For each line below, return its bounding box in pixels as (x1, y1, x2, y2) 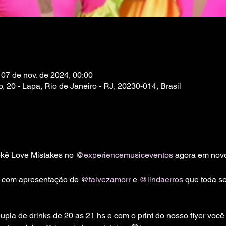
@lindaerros (139, 175, 183, 184)
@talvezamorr (80, 175, 131, 184)
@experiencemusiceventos (75, 150, 173, 160)
